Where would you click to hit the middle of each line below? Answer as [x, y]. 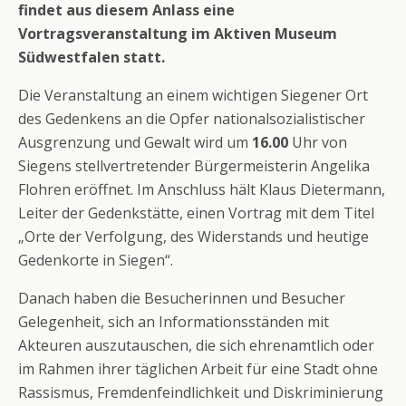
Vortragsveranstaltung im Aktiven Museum [178, 34]
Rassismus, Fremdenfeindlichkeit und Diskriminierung [201, 392]
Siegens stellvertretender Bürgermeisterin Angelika [194, 166]
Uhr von [318, 142]
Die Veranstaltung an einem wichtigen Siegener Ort [193, 95]
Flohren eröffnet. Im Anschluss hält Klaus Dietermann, [202, 189]
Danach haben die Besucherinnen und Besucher [182, 298]
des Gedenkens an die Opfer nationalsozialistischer [192, 119]
